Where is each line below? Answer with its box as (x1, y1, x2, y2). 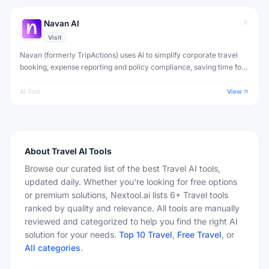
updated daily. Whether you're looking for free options (25, 177, 237, 187)
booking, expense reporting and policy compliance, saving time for (20, 62, 244, 71)
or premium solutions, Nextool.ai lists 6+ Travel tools (25, 190, 228, 200)
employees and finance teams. (20, 74, 123, 83)
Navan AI (44, 19, 79, 28)
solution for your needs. (25, 229, 116, 240)
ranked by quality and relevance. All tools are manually (25, 203, 240, 213)
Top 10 (119, 229, 145, 240)
